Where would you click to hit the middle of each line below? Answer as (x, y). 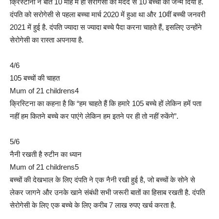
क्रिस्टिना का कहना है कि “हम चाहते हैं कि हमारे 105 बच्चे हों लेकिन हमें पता (106, 104)
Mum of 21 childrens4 (44, 91)
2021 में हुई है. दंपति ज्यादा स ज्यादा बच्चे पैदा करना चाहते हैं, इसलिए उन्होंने (106, 27)
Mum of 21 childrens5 (44, 167)
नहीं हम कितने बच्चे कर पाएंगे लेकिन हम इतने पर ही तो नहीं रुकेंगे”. (94, 116)
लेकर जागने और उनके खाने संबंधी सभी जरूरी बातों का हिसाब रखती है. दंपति (107, 193)
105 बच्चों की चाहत (35, 78)
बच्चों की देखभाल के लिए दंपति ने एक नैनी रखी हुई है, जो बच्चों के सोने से (102, 180)
